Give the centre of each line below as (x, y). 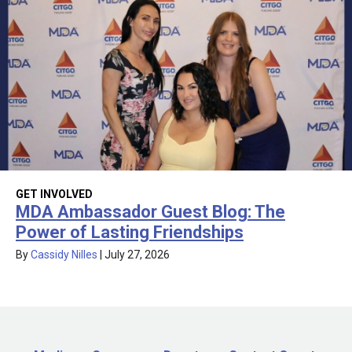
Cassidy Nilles (64, 255)
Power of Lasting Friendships (130, 233)
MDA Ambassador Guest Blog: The (150, 212)
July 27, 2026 (137, 255)
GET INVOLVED (54, 194)
